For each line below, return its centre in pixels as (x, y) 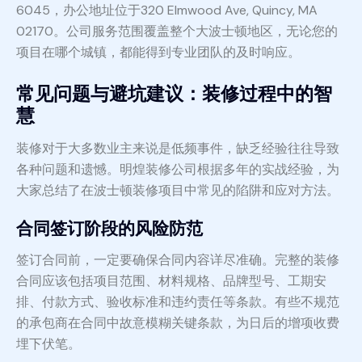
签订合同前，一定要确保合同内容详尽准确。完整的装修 (178, 260)
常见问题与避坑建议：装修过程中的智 (174, 94)
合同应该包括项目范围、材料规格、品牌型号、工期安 (171, 281)
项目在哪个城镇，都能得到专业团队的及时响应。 (158, 53)
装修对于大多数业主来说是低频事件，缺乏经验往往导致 (178, 149)
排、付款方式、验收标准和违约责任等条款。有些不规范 (178, 302)
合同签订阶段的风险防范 (109, 229)
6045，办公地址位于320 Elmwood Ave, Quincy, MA (167, 11)
